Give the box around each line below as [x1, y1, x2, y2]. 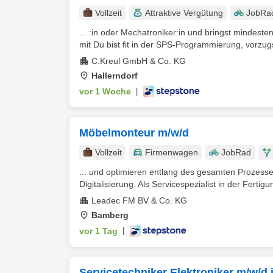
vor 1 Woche [79, 87, 131, 96]
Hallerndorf [91, 71, 138, 80]
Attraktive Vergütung [145, 8, 223, 18]
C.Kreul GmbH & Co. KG [91, 56, 186, 66]
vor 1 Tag [79, 226, 118, 236]
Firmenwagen [145, 147, 198, 157]
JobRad [221, 147, 251, 157]
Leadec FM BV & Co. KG [91, 196, 187, 205]
